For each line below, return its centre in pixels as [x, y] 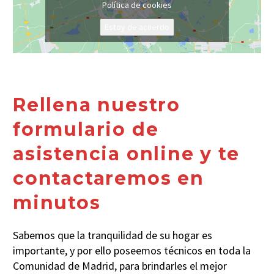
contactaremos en [109, 179]
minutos [57, 203]
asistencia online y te [126, 154]
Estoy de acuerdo [137, 27]
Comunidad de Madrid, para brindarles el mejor [120, 265]
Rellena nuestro [97, 105]
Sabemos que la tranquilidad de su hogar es [113, 235]
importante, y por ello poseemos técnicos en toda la [132, 250]
